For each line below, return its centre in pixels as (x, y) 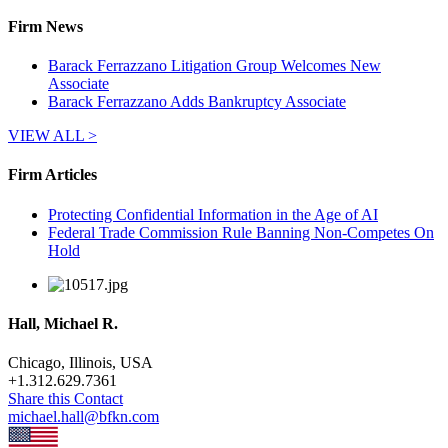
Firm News (45, 26)
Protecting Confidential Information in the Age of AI (213, 214)
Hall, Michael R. (63, 323)
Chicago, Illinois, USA (80, 363)
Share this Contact (65, 399)
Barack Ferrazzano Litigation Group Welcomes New (214, 66)
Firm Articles (52, 175)
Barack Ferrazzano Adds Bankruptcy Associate (197, 102)
